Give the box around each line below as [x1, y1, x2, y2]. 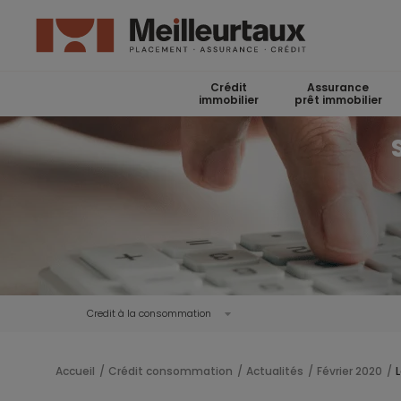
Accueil [55, 363, 95, 379]
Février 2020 [317, 363, 382, 379]
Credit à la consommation [86, 306, 211, 320]
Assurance [307, 80, 369, 95]
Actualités [246, 363, 303, 379]
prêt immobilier [294, 92, 382, 107]
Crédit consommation [108, 363, 233, 379]
